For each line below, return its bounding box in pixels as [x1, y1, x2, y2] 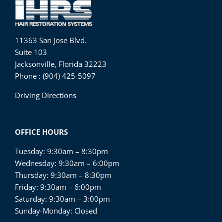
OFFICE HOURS [14, 126, 68, 137]
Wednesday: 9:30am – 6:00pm [14, 158, 119, 168]
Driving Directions [14, 90, 76, 100]
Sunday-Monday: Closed [14, 205, 97, 216]
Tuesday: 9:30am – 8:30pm [14, 146, 108, 156]
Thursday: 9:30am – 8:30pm [14, 169, 111, 180]
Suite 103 [14, 47, 47, 57]
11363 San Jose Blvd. [14, 35, 87, 45]
